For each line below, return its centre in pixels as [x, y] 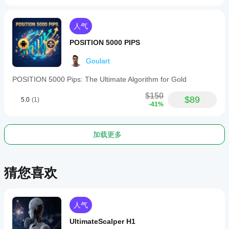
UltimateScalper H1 [102, 221]
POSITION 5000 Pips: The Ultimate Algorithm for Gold [99, 79]
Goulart [98, 61]
